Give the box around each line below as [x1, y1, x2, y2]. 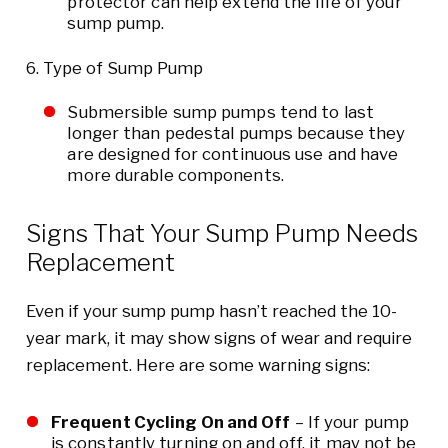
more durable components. [67, 165, 284, 186]
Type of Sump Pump [42, 57, 203, 78]
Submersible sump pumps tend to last [67, 102, 374, 123]
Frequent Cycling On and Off [50, 411, 291, 432]
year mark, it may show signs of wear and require [25, 327, 412, 348]
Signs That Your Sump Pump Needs [25, 219, 418, 249]
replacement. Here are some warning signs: [25, 354, 370, 375]
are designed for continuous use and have [67, 144, 399, 165]
